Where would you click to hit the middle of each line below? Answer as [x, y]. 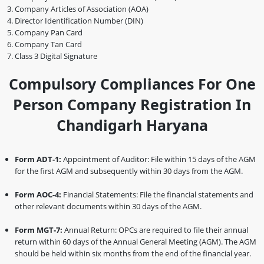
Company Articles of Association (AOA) [82, 9]
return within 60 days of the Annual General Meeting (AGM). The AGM [136, 241]
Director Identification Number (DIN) [79, 20]
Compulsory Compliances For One [132, 83]
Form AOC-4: [38, 194]
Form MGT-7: [39, 230]
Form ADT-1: [38, 159]
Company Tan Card [48, 44]
